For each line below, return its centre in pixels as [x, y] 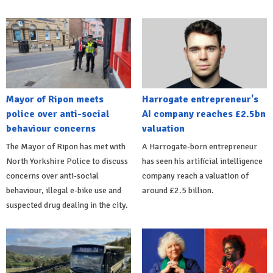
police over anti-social [58, 114]
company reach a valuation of [195, 176]
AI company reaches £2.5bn [204, 114]
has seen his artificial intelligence [202, 161]
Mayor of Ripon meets [55, 100]
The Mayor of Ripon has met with [66, 147]
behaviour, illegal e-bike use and [64, 191]
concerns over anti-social [52, 176]
